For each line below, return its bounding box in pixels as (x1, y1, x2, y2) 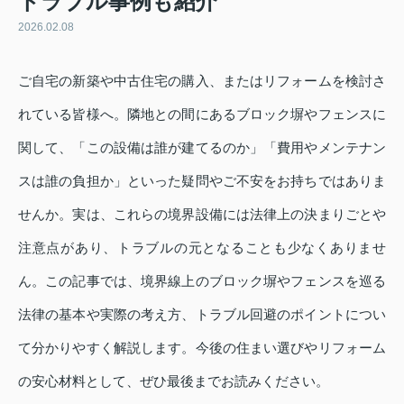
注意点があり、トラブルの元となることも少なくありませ (18, 240, 386, 256)
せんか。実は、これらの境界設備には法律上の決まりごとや (18, 207, 386, 223)
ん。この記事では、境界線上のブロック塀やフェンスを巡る (18, 273, 386, 289)
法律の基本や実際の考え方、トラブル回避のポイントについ (18, 307, 386, 323)
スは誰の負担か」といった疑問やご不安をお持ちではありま (18, 173, 386, 189)
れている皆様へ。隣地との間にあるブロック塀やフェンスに (18, 106, 386, 123)
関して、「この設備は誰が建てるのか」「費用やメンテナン (18, 140, 386, 156)
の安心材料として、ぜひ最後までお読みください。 (18, 373, 329, 390)
